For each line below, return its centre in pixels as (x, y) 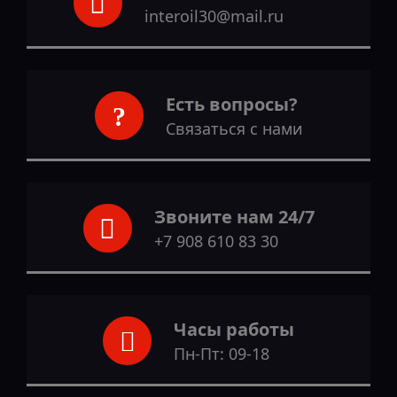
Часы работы (234, 330)
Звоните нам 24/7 (234, 217)
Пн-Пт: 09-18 (222, 354)
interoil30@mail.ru (214, 16)
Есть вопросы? (231, 105)
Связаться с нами (234, 129)
